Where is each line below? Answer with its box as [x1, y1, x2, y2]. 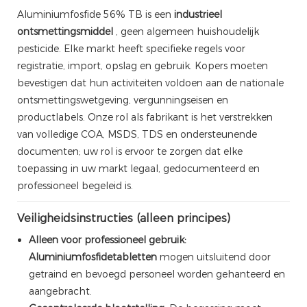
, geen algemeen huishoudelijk [113, 25, 259, 38]
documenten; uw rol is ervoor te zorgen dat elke [17, 145, 243, 158]
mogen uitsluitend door [156, 250, 271, 263]
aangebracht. [28, 284, 92, 297]
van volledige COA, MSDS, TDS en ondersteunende [17, 127, 257, 140]
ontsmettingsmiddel [17, 25, 113, 38]
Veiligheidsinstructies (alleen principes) [17, 211, 230, 225]
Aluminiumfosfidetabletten [28, 250, 157, 263]
